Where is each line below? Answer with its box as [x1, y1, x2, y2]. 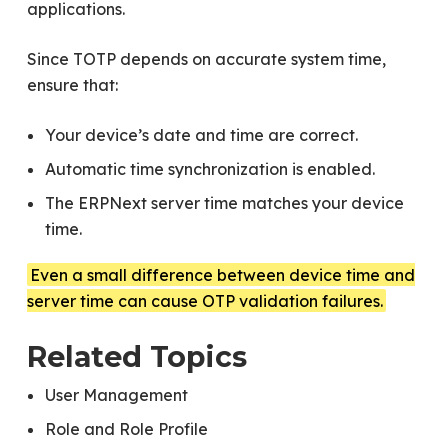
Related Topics [26, 338, 247, 374]
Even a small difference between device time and [30, 264, 416, 285]
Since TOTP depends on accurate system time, [26, 48, 386, 69]
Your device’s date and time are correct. [44, 124, 358, 145]
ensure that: [26, 74, 118, 95]
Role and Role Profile [44, 418, 208, 439]
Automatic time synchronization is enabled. [44, 158, 375, 179]
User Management [44, 384, 188, 405]
